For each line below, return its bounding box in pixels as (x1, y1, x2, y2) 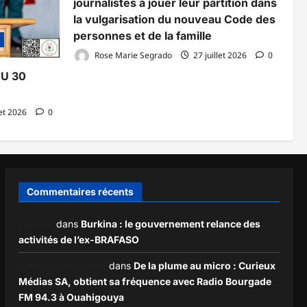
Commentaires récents (26, 185, 134, 197)
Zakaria (18, 217, 53, 230)
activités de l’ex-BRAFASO (18, 233, 139, 245)
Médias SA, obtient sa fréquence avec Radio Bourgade (18, 275, 271, 287)
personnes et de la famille (73, 28, 212, 42)
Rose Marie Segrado (93, 49, 172, 61)
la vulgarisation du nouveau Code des (73, 12, 275, 26)
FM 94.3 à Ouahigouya (18, 291, 126, 303)
